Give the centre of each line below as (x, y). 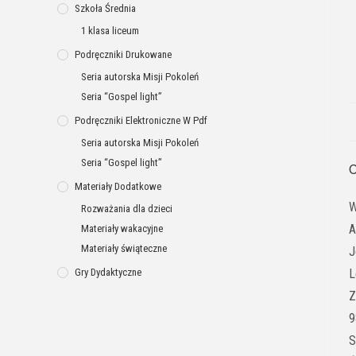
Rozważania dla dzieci (127, 209)
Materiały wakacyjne (122, 229)
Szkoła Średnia (105, 9)
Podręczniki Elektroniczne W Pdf (141, 121)
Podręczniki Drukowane (123, 55)
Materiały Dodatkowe (118, 187)
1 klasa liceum (110, 31)
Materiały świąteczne (124, 249)
